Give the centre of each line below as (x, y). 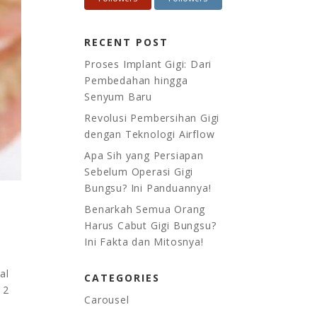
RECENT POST (127, 42)
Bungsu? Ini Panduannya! (148, 188)
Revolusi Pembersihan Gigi (152, 117)
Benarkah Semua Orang (145, 209)
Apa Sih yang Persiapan (144, 155)
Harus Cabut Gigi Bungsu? (150, 225)
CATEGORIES (122, 277)
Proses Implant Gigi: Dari (148, 64)
